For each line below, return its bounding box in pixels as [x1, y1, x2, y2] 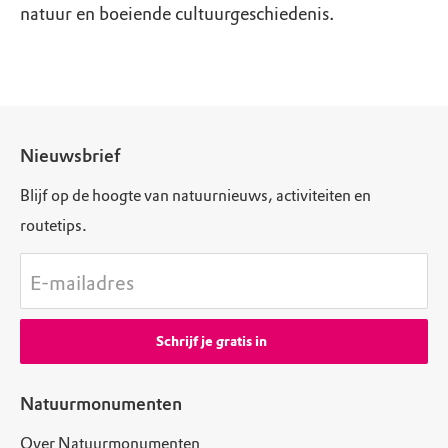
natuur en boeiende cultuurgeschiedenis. [20, 3, 334, 25]
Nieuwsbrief [20, 145, 120, 167]
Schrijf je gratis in [155, 333, 267, 350]
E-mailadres [30, 271, 134, 295]
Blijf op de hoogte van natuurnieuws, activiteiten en [20, 186, 371, 205]
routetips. [20, 216, 87, 235]
